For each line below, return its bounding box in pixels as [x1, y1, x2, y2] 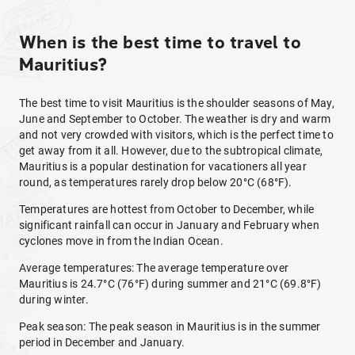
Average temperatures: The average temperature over [19, 261, 289, 274]
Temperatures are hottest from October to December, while [19, 203, 315, 216]
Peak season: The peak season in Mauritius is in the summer [19, 320, 321, 333]
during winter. [19, 293, 89, 306]
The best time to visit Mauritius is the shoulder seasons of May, [19, 97, 334, 109]
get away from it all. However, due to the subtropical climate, [19, 144, 323, 157]
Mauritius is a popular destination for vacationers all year [19, 160, 307, 173]
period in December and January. [19, 336, 185, 349]
